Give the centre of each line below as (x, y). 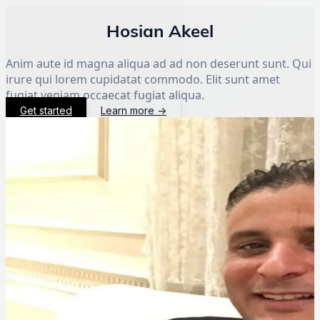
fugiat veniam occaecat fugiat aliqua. (105, 95)
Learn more (127, 110)
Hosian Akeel (160, 30)
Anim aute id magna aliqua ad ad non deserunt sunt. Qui (159, 63)
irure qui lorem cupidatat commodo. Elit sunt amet (143, 79)
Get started (46, 110)
